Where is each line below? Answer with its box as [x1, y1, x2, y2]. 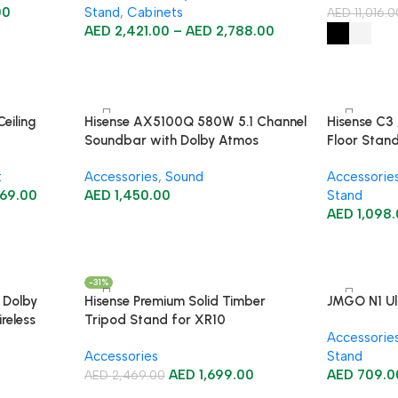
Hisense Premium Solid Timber [84, 293, 266, 309]
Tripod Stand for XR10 [84, 312, 226, 328]
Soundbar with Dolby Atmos [84, 132, 259, 148]
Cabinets [126, 4, 183, 20]
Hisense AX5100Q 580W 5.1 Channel [84, 114, 306, 130]
